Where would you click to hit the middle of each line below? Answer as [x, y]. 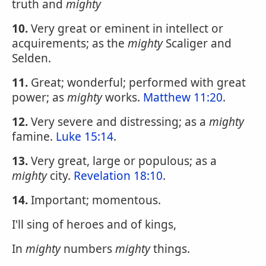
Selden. [31, 58]
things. [170, 249]
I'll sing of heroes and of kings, [94, 224]
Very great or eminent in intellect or [126, 28]
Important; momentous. [94, 200]
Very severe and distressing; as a [118, 122]
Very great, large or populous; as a [122, 161]
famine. [34, 137]
